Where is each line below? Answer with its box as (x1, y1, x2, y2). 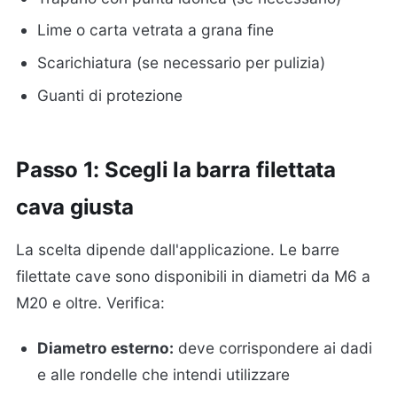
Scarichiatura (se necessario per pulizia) (37, 53, 326, 73)
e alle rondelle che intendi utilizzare (37, 365, 291, 385)
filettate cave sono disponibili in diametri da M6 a (16, 267, 370, 286)
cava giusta (16, 194, 134, 221)
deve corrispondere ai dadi (174, 339, 373, 358)
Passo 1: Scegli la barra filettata (16, 157, 336, 183)
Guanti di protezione (37, 86, 183, 105)
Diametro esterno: (37, 339, 175, 358)
